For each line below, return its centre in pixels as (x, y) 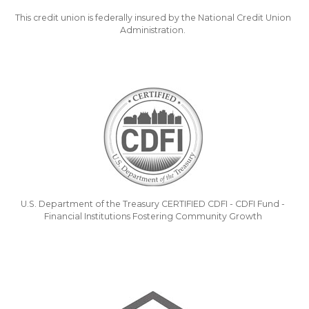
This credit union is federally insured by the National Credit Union (153, 18)
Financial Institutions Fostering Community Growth (153, 216)
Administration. (153, 30)
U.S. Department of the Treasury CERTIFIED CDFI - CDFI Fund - (153, 204)
